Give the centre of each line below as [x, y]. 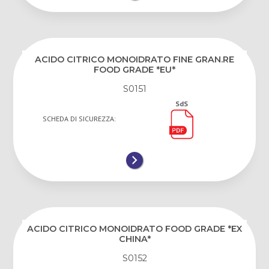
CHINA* [134, 239]
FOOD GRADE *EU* [134, 70]
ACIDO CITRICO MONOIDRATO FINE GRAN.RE [134, 60]
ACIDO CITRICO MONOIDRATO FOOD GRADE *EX [134, 229]
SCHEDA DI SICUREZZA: [79, 119]
